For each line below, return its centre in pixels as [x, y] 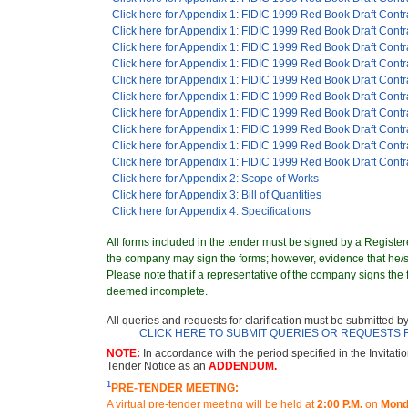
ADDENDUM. [243, 366]
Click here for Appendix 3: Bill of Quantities [217, 194]
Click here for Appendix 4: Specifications [211, 211]
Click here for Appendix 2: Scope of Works [215, 178]
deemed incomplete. [157, 291]
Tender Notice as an [158, 366]
